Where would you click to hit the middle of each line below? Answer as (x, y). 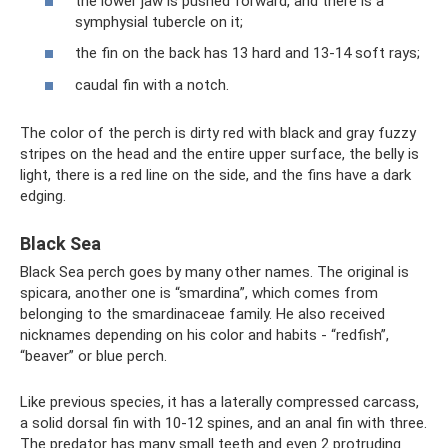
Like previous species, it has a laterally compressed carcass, (219, 401)
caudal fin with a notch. (152, 84)
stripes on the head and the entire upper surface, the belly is (219, 153)
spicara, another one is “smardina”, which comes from (199, 292)
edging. (43, 195)
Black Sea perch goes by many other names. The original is (214, 271)
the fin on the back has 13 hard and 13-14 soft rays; (247, 53)
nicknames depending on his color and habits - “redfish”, (204, 334)
